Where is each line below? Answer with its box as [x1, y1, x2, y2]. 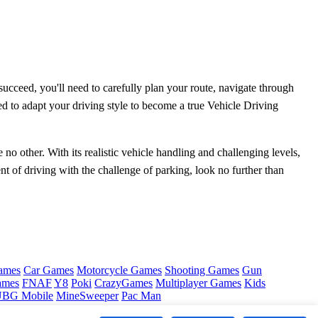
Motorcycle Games [77, 264, 162, 277]
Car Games [23, 264, 74, 277]
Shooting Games [165, 264, 239, 277]
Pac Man [121, 290, 161, 302]
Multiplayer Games [155, 277, 241, 290]
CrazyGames [94, 277, 153, 290]
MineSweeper [56, 290, 119, 302]
